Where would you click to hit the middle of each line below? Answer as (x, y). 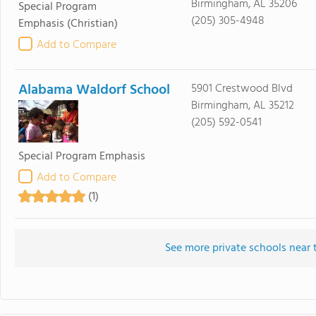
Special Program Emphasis (82, 157)
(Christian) (92, 24)
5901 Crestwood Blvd (242, 89)
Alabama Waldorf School (94, 90)
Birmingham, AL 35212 (242, 106)
